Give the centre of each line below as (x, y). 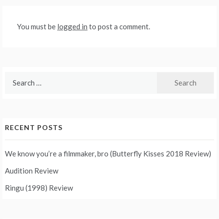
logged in (72, 26)
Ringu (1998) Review (39, 187)
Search (15, 77)
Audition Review (32, 170)
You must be (37, 26)
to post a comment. (119, 26)
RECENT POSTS (34, 127)
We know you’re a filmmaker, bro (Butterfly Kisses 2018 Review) (108, 153)
